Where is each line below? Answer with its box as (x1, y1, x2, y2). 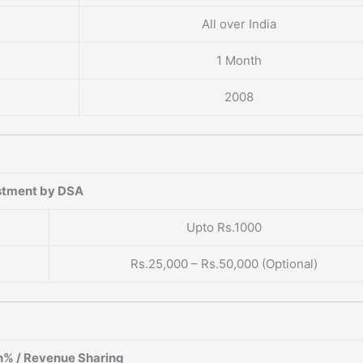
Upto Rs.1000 (186, 220, 262, 236)
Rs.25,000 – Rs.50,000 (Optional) (130, 256, 318, 272)
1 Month (216, 53, 262, 69)
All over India (201, 16, 276, 32)
